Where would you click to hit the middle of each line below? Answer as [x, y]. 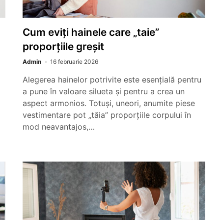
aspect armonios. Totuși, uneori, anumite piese [109, 103]
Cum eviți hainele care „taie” [91, 32]
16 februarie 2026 [74, 62]
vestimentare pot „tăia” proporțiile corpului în [107, 115]
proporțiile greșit [63, 46]
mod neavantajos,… [59, 127]
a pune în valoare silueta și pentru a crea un [104, 91]
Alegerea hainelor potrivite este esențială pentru [112, 80]
